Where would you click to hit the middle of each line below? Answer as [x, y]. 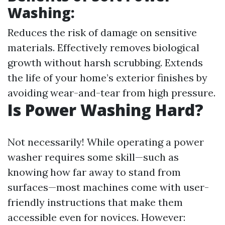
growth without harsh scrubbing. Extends [105, 63]
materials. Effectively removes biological [103, 47]
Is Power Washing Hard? [105, 110]
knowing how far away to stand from [94, 172]
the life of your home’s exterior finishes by [107, 78]
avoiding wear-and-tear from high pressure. [111, 93]
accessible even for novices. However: [96, 217]
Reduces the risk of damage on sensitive [102, 32]
